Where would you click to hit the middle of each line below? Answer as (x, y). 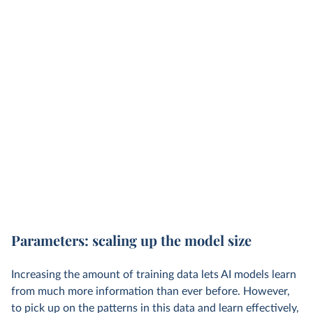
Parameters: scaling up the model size (131, 240)
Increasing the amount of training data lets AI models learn (154, 275)
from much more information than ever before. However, (151, 291)
